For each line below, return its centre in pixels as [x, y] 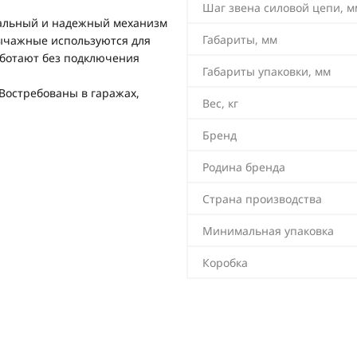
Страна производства [262, 199]
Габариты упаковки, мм [267, 71]
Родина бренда [244, 167]
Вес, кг [220, 103]
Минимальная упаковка [268, 231]
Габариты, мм [240, 39]
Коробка [225, 263]
